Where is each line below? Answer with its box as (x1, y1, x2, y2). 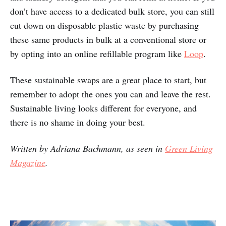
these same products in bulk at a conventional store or (10, 33, 206, 45)
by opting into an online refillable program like (10, 47, 184, 60)
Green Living (165, 142, 213, 154)
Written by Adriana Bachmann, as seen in (10, 142, 165, 154)
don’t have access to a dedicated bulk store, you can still (10, 5, 214, 17)
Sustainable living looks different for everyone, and (10, 101, 197, 114)
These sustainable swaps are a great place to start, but (10, 73, 206, 86)
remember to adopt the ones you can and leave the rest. (10, 87, 211, 100)
